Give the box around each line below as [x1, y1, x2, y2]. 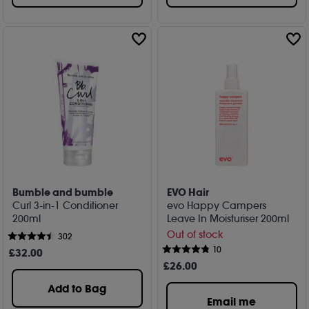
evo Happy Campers [167, 199, 267, 212]
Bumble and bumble [12, 185, 114, 199]
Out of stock [167, 228, 223, 241]
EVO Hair [167, 185, 210, 199]
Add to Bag [48, 281, 107, 297]
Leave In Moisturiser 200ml [167, 212, 290, 225]
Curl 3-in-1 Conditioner [12, 199, 119, 212]
